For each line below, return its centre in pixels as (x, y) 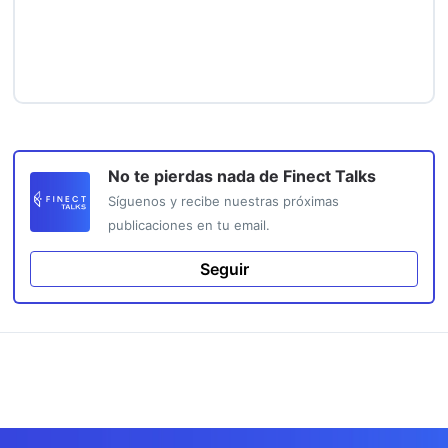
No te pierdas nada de (195, 176)
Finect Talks (329, 176)
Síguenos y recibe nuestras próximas (223, 201)
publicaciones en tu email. (189, 225)
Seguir (224, 269)
